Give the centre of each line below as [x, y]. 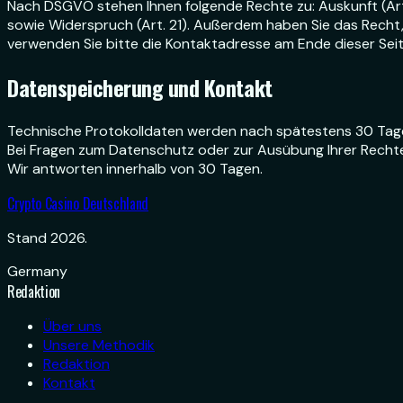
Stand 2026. [47, 237]
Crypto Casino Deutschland [78, 203]
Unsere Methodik [99, 345]
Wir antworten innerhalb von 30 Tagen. [135, 168]
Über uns [72, 326]
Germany [37, 271]
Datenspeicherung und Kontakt [140, 87]
